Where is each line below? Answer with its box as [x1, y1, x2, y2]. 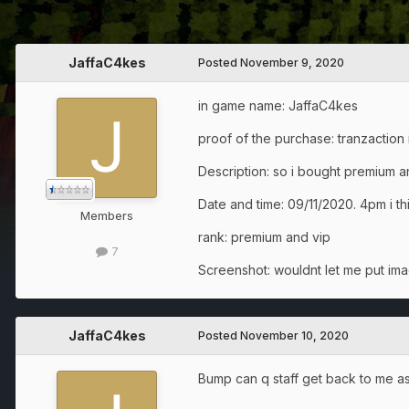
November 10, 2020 [240, 329, 349, 343]
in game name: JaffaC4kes [198, 98, 358, 114]
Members [80, 208, 133, 224]
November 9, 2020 [240, 56, 344, 70]
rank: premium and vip [198, 229, 334, 246]
